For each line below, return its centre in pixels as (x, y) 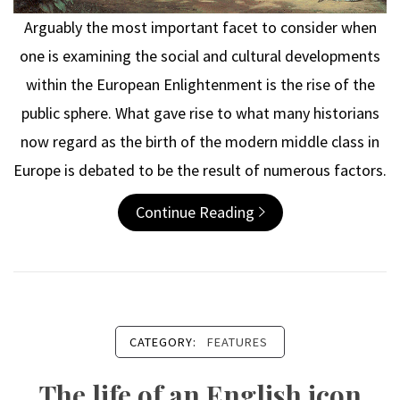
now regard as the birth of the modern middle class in (200, 141)
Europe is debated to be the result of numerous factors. (200, 170)
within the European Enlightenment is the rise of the (200, 84)
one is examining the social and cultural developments (200, 55)
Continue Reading (195, 212)
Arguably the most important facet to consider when (200, 27)
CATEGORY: (165, 342)
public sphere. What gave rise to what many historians (200, 112)
